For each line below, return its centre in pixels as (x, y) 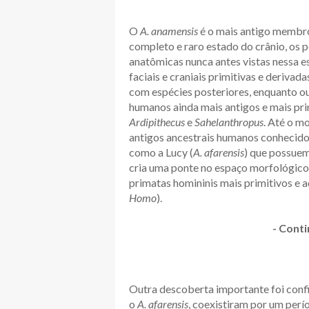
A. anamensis (168, 31)
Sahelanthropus (228, 122)
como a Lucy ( (161, 152)
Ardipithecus (157, 122)
